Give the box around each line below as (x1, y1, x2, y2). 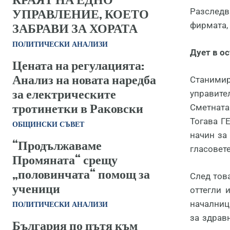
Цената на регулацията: (12, 57, 144, 72)
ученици (12, 180, 60, 196)
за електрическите (12, 86, 116, 101)
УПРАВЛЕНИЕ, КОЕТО (12, 6, 149, 21)
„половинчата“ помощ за (12, 166, 150, 181)
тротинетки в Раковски (12, 100, 143, 116)
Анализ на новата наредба (12, 71, 156, 87)
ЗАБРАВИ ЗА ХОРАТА (12, 20, 138, 35)
